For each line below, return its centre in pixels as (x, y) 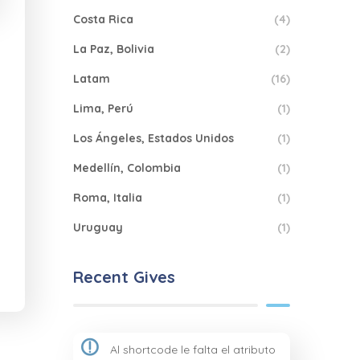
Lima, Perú (103, 108)
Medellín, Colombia (127, 168)
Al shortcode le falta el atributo (191, 350)
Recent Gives (124, 277)
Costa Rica (103, 19)
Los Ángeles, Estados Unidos (153, 138)
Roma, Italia (108, 198)
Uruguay (98, 227)
